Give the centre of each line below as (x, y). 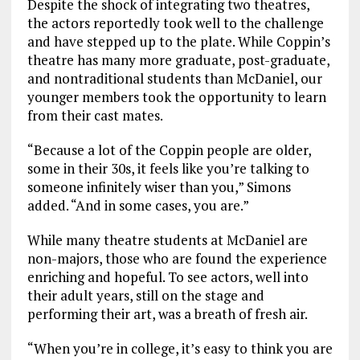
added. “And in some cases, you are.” (138, 206)
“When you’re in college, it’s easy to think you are (180, 349)
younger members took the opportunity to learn (176, 97)
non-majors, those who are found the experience (177, 259)
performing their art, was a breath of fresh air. (167, 314)
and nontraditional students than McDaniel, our (174, 79)
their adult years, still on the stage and (145, 296)
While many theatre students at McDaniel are (167, 240)
